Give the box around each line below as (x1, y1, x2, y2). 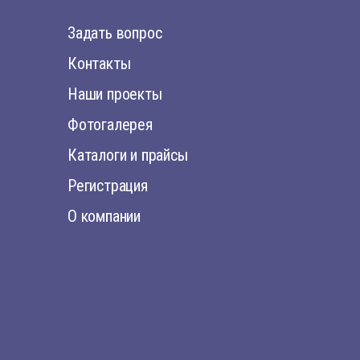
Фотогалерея (67, 115, 153, 134)
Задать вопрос (67, 23, 162, 43)
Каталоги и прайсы (67, 145, 188, 165)
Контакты (67, 54, 131, 73)
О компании (67, 207, 141, 226)
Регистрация (67, 176, 148, 195)
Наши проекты (67, 84, 162, 104)
